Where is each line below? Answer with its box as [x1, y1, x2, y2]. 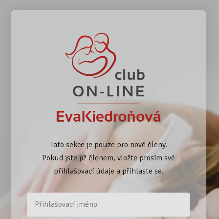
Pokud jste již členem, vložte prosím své [42, 153, 175, 163]
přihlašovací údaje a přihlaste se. [53, 166, 164, 176]
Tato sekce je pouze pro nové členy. [50, 139, 167, 150]
